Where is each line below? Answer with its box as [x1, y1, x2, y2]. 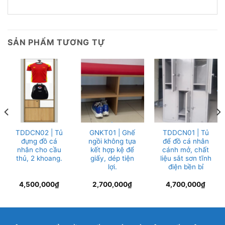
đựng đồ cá [21, 137, 57, 145]
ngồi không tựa [88, 137, 137, 145]
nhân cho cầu [17, 145, 61, 154]
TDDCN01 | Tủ [162, 128, 209, 137]
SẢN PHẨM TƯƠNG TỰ [8, 37, 105, 48]
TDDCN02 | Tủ [15, 128, 63, 137]
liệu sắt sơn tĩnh [160, 154, 211, 162]
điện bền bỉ [168, 162, 203, 171]
